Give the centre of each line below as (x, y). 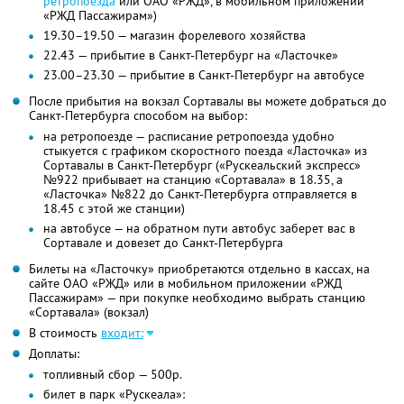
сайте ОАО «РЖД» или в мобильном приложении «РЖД (185, 284)
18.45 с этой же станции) (114, 209)
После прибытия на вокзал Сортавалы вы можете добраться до (208, 101)
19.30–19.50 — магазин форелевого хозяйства (174, 36)
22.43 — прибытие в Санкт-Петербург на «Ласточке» (191, 55)
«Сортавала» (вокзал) (89, 312)
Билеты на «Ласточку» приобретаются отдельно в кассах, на (199, 269)
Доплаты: (54, 354)
